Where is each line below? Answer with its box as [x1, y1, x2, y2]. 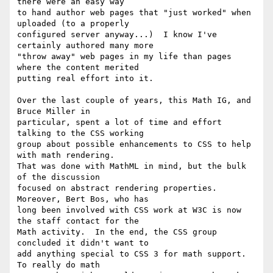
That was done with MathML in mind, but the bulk [17, 161, 246, 171]
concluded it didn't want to [17, 238, 149, 248]
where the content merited [17, 63, 139, 73]
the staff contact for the [17, 216, 139, 226]
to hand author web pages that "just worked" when [17, 8, 251, 18]
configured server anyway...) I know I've [17, 30, 217, 40]
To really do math [17, 260, 100, 270]
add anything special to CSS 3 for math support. [17, 249, 246, 259]
